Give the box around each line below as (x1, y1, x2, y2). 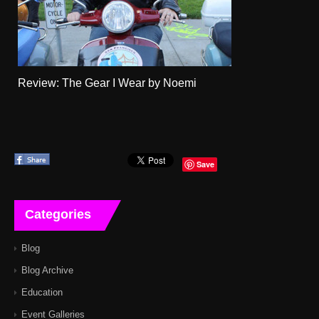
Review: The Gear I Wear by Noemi (18, 76, 197, 89)
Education (21, 286, 63, 298)
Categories (25, 206, 91, 221)
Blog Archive (21, 264, 73, 276)
